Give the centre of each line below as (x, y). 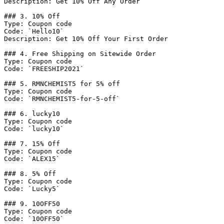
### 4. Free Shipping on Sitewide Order (80, 54)
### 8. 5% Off (30, 174)
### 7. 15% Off (32, 144)
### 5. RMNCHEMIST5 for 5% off (62, 84)
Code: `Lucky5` (32, 189)
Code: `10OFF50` (34, 219)
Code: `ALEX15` (32, 159)
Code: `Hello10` (34, 31)
